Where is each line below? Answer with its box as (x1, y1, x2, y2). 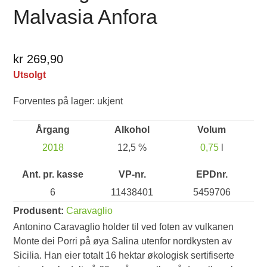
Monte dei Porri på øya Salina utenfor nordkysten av (13, 236, 232, 247)
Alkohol (114, 125, 150, 135)
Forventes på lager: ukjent (13, 96, 123, 107)
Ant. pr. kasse (22, 169, 84, 180)
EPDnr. (195, 169, 228, 180)
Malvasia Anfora (13, 5, 158, 29)
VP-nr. (118, 169, 146, 180)
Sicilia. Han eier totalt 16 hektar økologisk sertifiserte (13, 250, 235, 261)
